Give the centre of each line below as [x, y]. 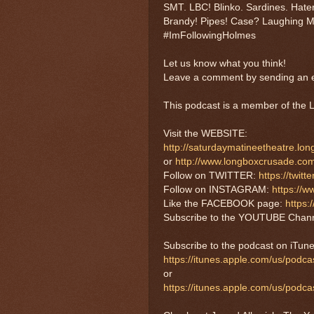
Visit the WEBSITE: [205, 133]
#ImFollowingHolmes [210, 35]
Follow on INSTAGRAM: [218, 189]
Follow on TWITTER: [211, 175]
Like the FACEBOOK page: [224, 203]
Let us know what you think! [225, 63]
